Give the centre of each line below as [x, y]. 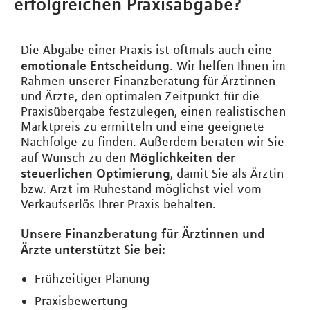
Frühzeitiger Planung [92, 279]
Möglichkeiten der [182, 157]
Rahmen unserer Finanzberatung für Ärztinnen [148, 81]
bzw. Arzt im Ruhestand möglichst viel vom [141, 189]
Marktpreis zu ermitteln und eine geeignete [143, 127]
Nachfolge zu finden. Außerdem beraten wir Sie [153, 142]
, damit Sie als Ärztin [227, 174]
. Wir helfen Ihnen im [228, 66]
